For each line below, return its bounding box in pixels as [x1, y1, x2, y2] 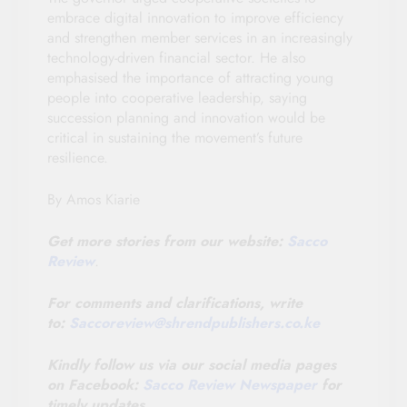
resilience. [47, 147, 108, 169]
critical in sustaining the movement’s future [47, 127, 303, 149]
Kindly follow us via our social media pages [47, 354, 336, 376]
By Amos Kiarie [47, 189, 140, 211]
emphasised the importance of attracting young [47, 67, 333, 89]
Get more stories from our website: [47, 231, 287, 253]
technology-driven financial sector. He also [47, 47, 306, 69]
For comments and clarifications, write [47, 293, 303, 314]
